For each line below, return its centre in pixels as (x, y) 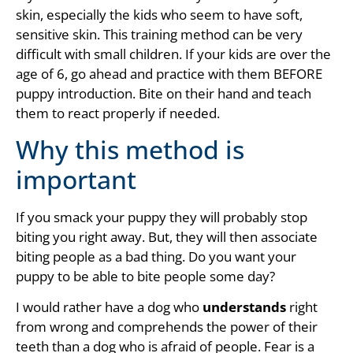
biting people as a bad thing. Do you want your (156, 256)
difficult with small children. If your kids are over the (173, 54)
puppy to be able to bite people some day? (145, 276)
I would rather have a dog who (109, 307)
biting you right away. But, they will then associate (167, 236)
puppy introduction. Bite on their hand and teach (163, 94)
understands (244, 307)
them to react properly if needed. (118, 113)
